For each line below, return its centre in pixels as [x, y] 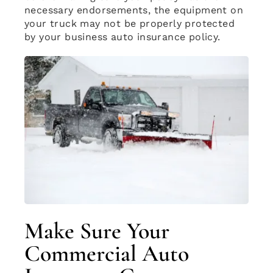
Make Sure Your [97, 231]
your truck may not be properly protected [129, 23]
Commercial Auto [106, 253]
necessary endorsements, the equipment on [133, 10]
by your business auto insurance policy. [122, 37]
